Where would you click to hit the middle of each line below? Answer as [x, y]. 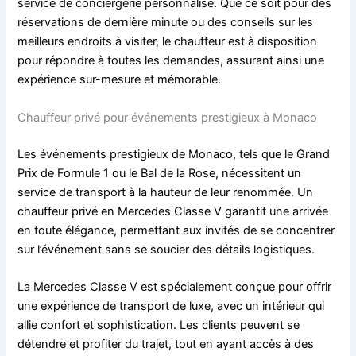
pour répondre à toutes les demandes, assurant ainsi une [171, 61]
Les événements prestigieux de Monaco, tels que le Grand [174, 154]
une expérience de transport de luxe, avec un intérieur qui [171, 306]
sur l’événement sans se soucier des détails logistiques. [166, 249]
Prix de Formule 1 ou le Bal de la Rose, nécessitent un [160, 173]
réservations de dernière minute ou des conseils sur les [166, 23]
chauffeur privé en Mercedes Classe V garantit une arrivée [173, 211]
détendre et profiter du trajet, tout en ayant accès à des [166, 344]
